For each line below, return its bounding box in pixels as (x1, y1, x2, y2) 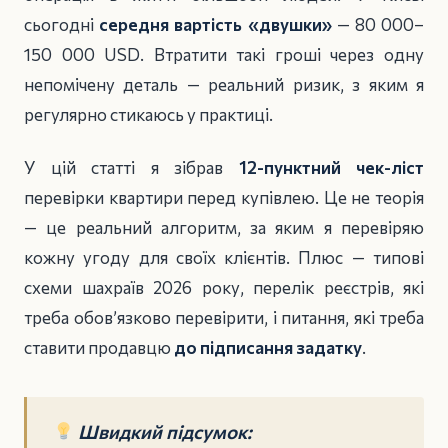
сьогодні (24, 14, 100, 35)
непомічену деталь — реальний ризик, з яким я (24, 74, 424, 95)
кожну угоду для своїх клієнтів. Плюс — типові (24, 246, 424, 268)
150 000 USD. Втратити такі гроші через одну (24, 44, 424, 65)
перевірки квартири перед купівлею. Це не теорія (24, 186, 424, 208)
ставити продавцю (24, 336, 174, 358)
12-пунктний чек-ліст (238, 156, 424, 178)
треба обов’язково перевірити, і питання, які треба (24, 306, 424, 328)
